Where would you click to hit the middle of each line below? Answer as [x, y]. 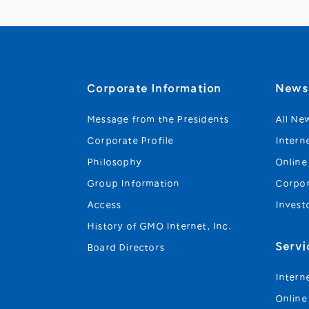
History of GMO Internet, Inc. [160, 226]
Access [105, 205]
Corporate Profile [131, 141]
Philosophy [115, 162]
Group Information [134, 183]
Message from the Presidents [159, 119]
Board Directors [126, 248]
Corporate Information [155, 89]
